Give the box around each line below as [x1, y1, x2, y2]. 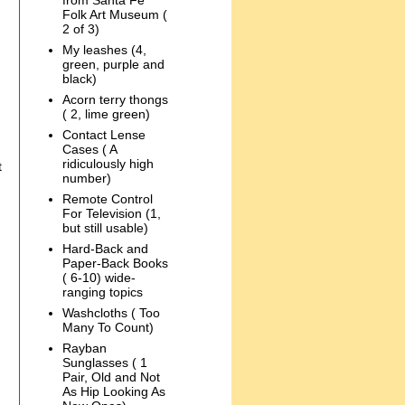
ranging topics [61, 285, 143, 300]
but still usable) [61, 221, 148, 236]
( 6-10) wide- [61, 270, 136, 286]
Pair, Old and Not [61, 370, 160, 385]
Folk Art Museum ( [61, 7, 167, 23]
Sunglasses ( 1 [61, 355, 147, 371]
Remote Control [61, 192, 153, 207]
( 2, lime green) [61, 107, 150, 122]
